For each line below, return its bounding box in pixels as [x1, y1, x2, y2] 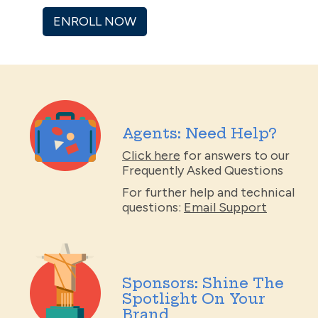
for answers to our [180, 147, 290, 163]
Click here [122, 147, 180, 163]
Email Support [184, 199, 267, 215]
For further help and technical [122, 184, 295, 200]
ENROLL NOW [53, 13, 136, 30]
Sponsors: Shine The [122, 274, 284, 292]
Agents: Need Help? [122, 124, 277, 142]
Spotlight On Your [122, 290, 265, 308]
